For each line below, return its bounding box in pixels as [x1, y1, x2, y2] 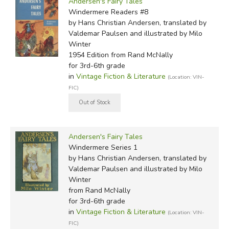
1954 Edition [68, 50, 109, 60]
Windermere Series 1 [68, 142, 138, 152]
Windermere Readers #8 [68, 7, 148, 17]
